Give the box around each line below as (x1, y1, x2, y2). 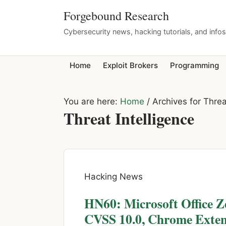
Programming (170, 61, 219, 71)
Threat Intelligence (64, 106, 194, 130)
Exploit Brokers (103, 61, 158, 71)
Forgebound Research (64, 8, 169, 24)
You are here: (64, 96, 120, 106)
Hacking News (84, 171, 143, 182)
